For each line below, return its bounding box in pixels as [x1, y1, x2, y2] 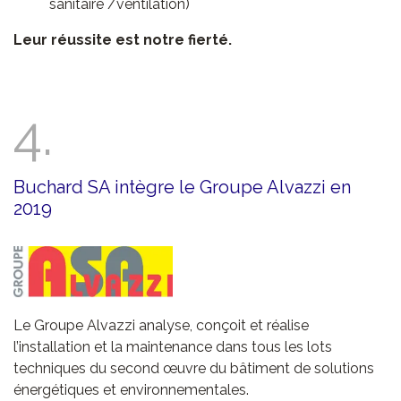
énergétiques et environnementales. [13, 381, 249, 399]
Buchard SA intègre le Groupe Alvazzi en [13, 176, 351, 199]
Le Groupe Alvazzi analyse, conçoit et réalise [13, 317, 309, 335]
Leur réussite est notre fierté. [13, 31, 232, 49]
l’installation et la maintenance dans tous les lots [13, 338, 332, 356]
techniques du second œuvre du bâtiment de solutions [13, 360, 374, 378]
